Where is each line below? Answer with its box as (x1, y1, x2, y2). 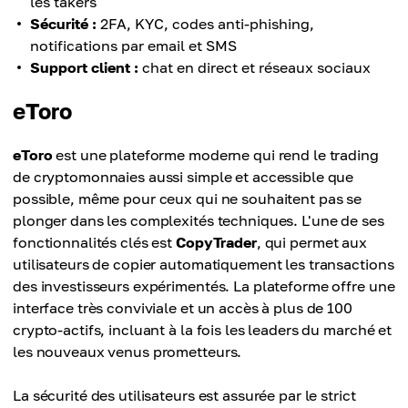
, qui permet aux (256, 233, 367, 251)
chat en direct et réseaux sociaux (138, 58, 371, 76)
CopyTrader (176, 233, 257, 251)
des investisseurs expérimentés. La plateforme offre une (13, 277, 395, 295)
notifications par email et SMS (30, 36, 237, 55)
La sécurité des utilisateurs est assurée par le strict (13, 386, 356, 404)
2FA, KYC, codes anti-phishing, (97, 15, 314, 33)
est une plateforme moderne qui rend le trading (52, 146, 379, 164)
